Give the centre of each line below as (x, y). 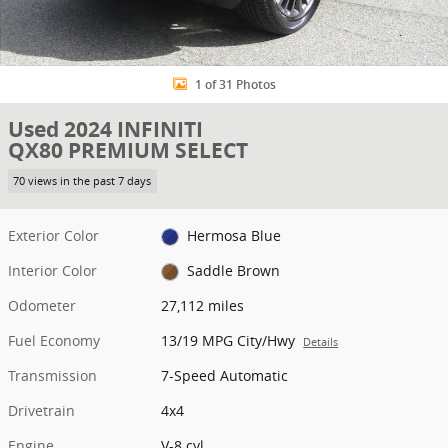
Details (321, 341)
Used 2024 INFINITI (105, 129)
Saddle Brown (233, 270)
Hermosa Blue (233, 235)
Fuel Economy (54, 340)
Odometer (42, 305)
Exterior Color (53, 235)
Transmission (52, 375)
